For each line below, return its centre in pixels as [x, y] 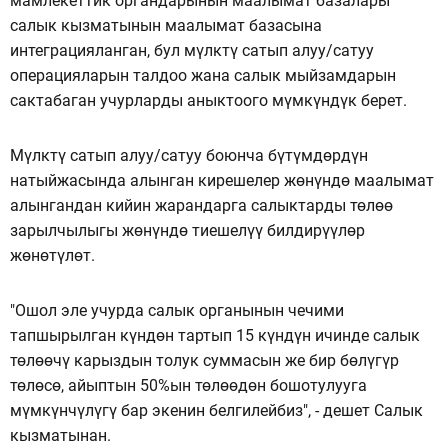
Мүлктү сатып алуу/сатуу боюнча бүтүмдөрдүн [189, 156]
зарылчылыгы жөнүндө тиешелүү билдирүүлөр [187, 231]
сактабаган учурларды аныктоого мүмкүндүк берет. [208, 101]
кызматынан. [60, 436]
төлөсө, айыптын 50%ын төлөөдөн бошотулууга [188, 386]
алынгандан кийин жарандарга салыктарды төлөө [201, 206]
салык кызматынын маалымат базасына [166, 26]
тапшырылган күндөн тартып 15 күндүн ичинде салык [215, 336]
